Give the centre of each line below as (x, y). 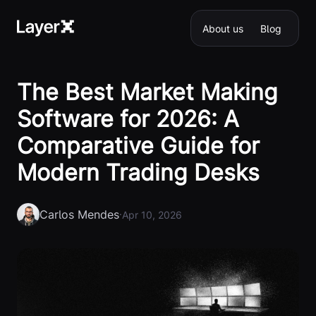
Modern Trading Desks (138, 172)
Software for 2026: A (128, 119)
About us (223, 28)
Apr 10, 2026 (152, 214)
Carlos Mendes (79, 214)
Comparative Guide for (138, 146)
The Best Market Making (147, 92)
